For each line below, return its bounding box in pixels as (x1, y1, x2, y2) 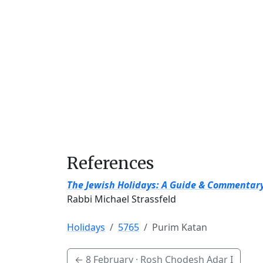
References (67, 153, 154, 174)
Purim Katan (152, 221, 207, 234)
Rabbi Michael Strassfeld (67, 193, 176, 205)
